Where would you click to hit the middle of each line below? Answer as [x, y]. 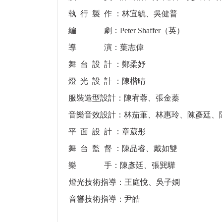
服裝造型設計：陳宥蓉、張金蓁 [124, 98]
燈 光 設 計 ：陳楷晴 [107, 81]
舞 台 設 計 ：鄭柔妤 [107, 64]
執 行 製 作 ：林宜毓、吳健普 [123, 14]
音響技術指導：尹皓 [105, 199]
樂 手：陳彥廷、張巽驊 [122, 166]
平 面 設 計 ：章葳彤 [107, 132]
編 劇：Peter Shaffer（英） [126, 31]
